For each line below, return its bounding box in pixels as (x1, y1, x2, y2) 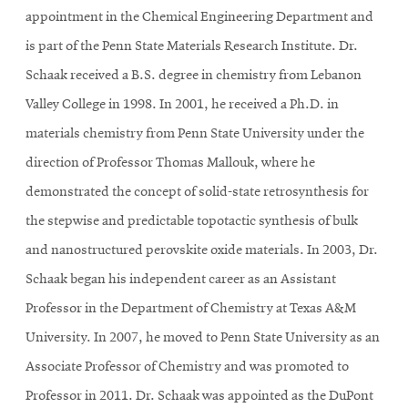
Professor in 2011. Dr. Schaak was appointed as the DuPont (25, 388, 373, 403)
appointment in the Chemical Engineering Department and (25, 9, 373, 25)
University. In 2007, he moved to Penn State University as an (25, 330, 380, 345)
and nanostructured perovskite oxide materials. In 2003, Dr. (25, 242, 378, 258)
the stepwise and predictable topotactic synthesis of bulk (25, 213, 358, 229)
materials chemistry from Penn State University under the (25, 126, 364, 141)
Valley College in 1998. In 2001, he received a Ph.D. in (25, 97, 339, 112)
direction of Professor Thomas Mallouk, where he (25, 155, 315, 170)
